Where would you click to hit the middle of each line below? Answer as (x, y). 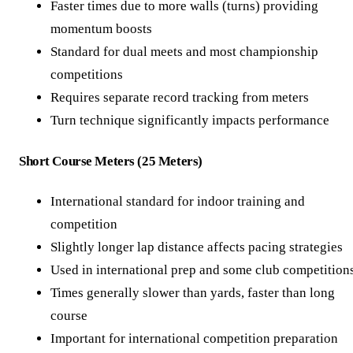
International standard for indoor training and (178, 202)
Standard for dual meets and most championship (184, 52)
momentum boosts (101, 29)
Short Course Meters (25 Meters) (111, 161)
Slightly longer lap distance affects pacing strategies (197, 247)
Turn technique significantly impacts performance (190, 121)
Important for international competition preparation (194, 339)
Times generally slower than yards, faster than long (193, 293)
